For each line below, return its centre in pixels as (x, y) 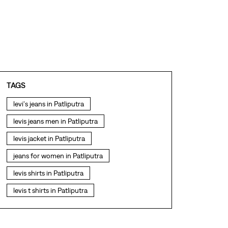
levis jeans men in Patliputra (55, 121)
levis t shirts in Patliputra (50, 191)
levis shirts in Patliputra (48, 173)
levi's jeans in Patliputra (48, 104)
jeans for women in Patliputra (58, 156)
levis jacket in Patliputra (49, 139)
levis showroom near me (50, 208)
